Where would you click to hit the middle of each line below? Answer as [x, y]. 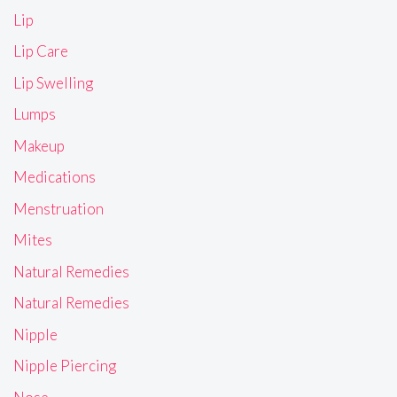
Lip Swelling [53, 82]
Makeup [39, 145]
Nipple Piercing [65, 366]
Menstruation [58, 208]
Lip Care [41, 51]
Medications [54, 177]
